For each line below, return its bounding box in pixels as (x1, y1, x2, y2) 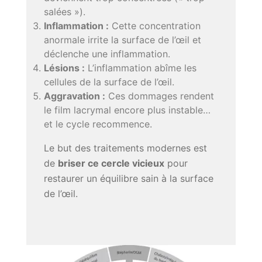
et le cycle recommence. (44, 118, 152, 130)
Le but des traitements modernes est (44, 142, 207, 154)
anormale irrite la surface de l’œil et (44, 34, 201, 46)
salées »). (44, 6, 85, 18)
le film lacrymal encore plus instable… (44, 104, 211, 116)
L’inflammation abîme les (85, 62, 196, 74)
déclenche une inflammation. (44, 48, 170, 60)
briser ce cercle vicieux (58, 157, 164, 170)
